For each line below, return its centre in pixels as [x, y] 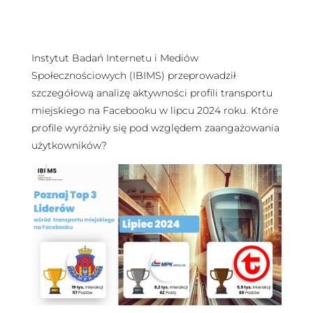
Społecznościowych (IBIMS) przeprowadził [133, 75]
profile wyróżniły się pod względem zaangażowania [155, 128]
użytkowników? [69, 145]
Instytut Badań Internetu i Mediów [115, 58]
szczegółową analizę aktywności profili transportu [152, 93]
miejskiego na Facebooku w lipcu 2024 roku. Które [154, 110]
